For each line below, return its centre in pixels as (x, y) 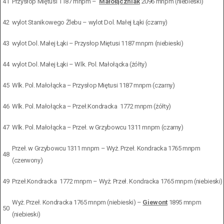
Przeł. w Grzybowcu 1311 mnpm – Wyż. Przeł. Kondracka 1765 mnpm (106, 148)
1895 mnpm (184, 202)
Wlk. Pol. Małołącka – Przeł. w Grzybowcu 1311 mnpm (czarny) (98, 127)
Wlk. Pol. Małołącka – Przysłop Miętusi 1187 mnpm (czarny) (93, 85)
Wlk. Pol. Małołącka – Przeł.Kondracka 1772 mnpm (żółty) (91, 106)
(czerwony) (27, 160)
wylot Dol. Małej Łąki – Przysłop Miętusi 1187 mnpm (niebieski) (98, 43)
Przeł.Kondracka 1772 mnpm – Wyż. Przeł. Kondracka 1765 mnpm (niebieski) (117, 181)
